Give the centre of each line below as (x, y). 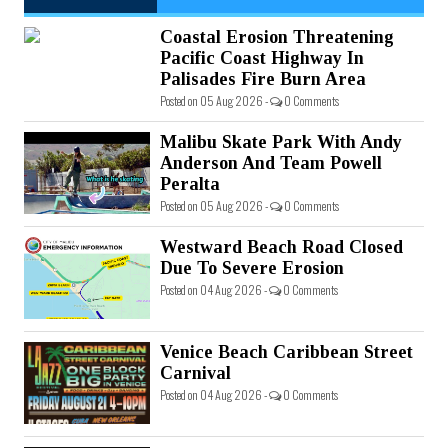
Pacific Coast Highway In (262, 58)
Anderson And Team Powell (271, 163)
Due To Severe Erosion (252, 268)
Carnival (195, 373)
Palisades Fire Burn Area (263, 79)
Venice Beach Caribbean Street (286, 352)
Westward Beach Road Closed (281, 247)
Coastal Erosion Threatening (277, 37)
